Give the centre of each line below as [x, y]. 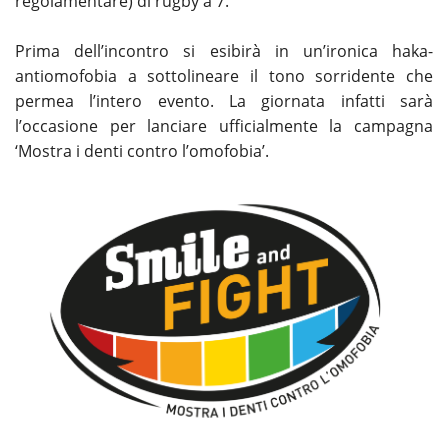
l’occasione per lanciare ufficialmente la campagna [224, 125]
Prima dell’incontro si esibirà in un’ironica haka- [224, 50]
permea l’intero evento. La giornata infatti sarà [224, 100]
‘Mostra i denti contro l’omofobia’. [142, 150]
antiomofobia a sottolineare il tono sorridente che [224, 75]
